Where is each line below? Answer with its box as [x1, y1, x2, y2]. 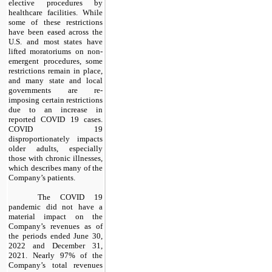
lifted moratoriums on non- [8, 46, 103, 56]
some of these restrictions [8, 17, 103, 27]
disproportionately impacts [8, 134, 103, 143]
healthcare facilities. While [8, 7, 103, 17]
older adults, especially [8, 143, 103, 153]
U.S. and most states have [8, 36, 103, 46]
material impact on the [8, 211, 103, 221]
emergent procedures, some [8, 56, 103, 66]
